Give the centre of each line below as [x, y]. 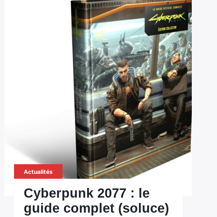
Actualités [38, 172]
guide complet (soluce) [96, 208]
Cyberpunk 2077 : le [86, 193]
